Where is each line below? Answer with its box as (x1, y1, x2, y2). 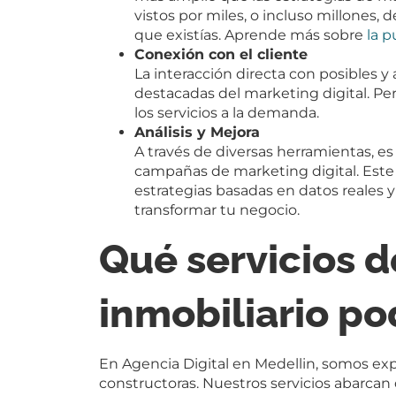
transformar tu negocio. (134, 201, 300, 218)
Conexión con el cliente (134, 45, 308, 63)
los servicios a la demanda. (134, 103, 319, 121)
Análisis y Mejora (134, 123, 260, 141)
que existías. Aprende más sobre (134, 26, 367, 43)
